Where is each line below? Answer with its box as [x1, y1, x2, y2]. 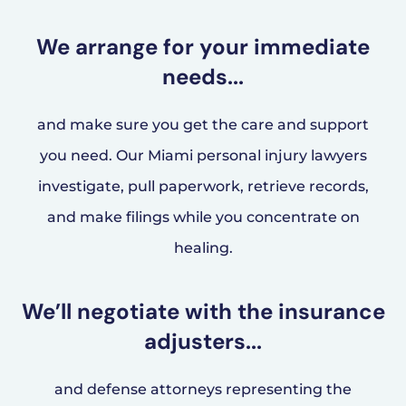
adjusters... [144, 326, 262, 355]
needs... [162, 63, 244, 92]
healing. [173, 239, 233, 257]
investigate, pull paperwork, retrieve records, [37, 178, 369, 196]
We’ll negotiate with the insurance [21, 296, 385, 325]
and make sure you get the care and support [37, 116, 369, 134]
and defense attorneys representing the [54, 380, 352, 398]
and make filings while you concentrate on [46, 208, 360, 227]
